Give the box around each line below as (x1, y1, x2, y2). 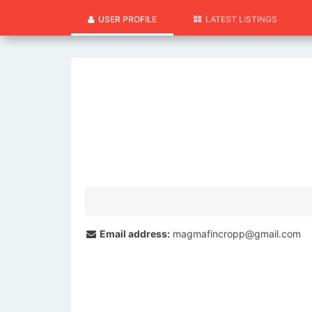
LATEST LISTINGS (201, 14, 277, 24)
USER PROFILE (94, 14, 157, 24)
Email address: (97, 228, 170, 240)
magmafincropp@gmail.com (170, 228, 301, 240)
